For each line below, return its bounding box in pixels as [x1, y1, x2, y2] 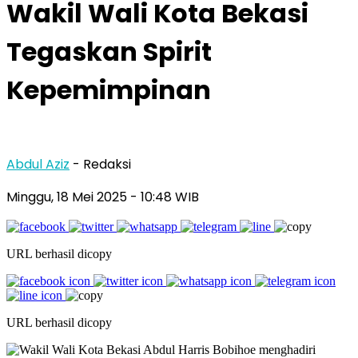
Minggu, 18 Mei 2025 [6, 187, 130, 206]
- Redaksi [73, 154, 131, 173]
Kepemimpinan [6, 72, 211, 109]
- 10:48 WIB [130, 187, 199, 206]
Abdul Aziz [6, 154, 70, 173]
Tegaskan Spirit [6, 34, 212, 70]
